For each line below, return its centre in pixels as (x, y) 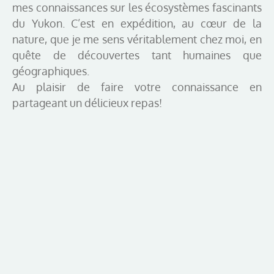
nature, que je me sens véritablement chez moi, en (137, 39)
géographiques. (51, 71)
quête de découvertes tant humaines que (137, 55)
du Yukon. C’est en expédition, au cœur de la (137, 23)
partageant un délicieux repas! (87, 102)
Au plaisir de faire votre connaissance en (137, 87)
